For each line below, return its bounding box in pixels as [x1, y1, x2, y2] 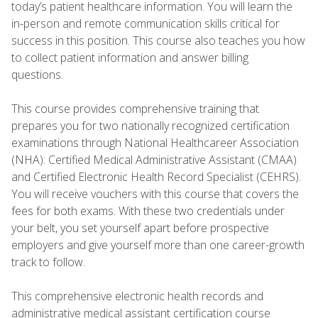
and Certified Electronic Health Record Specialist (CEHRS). [11, 168, 301, 185]
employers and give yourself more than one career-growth [11, 236, 305, 253]
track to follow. [11, 253, 91, 270]
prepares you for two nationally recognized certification [11, 117, 290, 133]
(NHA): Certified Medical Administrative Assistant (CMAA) [11, 151, 297, 168]
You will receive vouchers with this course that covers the [11, 185, 299, 202]
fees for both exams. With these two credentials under [11, 202, 285, 219]
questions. [11, 66, 69, 82]
